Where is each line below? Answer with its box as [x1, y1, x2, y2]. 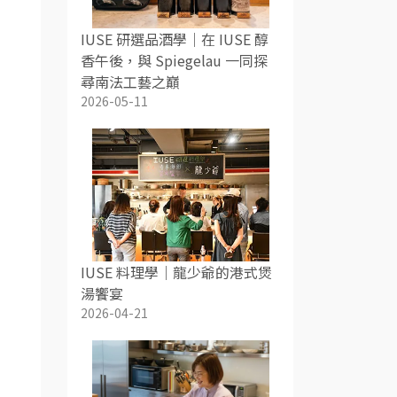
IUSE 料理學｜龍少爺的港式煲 [81, 261, 272, 283]
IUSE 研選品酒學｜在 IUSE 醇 [81, 28, 269, 50]
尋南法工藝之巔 [81, 71, 180, 92]
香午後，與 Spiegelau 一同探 [81, 50, 268, 71]
